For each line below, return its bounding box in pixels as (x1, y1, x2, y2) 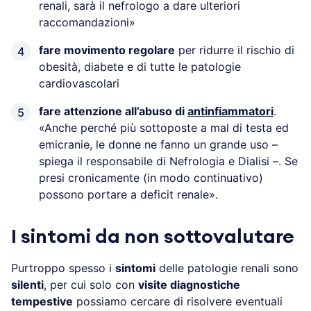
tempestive (11, 294, 73, 309)
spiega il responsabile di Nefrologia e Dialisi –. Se (39, 154, 298, 169)
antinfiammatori (187, 104, 274, 119)
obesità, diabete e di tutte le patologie (39, 60, 241, 74)
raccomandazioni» (39, 15, 135, 30)
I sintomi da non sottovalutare (11, 227, 294, 247)
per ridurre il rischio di (175, 43, 294, 58)
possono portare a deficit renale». (39, 187, 218, 202)
